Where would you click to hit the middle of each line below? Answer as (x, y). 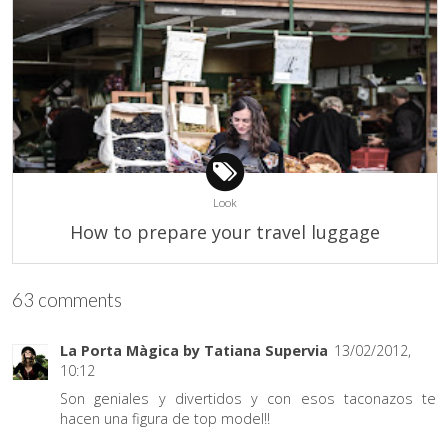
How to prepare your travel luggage (225, 231)
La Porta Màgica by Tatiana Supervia (194, 351)
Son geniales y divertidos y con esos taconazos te (248, 399)
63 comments (67, 299)
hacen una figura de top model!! (165, 419)
